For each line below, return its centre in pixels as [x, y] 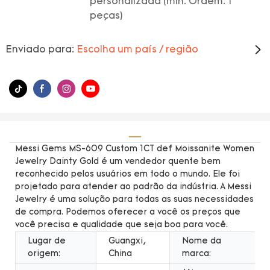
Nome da [202, 241]
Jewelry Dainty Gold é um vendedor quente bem [118, 162]
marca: [196, 254]
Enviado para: [40, 50]
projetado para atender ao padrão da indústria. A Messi [133, 187]
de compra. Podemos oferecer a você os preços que [128, 212]
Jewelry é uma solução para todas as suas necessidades [134, 199]
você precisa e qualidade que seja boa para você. [121, 225]
